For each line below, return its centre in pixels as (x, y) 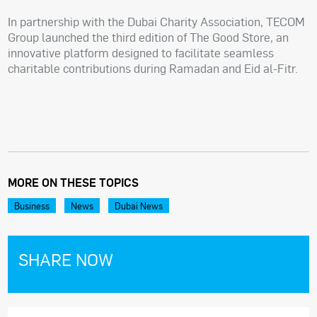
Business (32, 206)
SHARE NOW (66, 259)
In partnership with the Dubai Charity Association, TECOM (157, 22)
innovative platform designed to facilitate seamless (141, 53)
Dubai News (139, 206)
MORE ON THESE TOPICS (74, 183)
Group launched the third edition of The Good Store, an (149, 38)
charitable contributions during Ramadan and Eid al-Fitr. (153, 69)
